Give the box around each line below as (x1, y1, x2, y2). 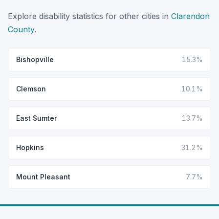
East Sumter (16, 113, 57, 122)
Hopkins (16, 143, 44, 152)
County (8, 24, 34, 34)
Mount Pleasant (16, 172, 70, 181)
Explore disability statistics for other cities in (8, 11, 171, 21)
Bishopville (16, 55, 54, 64)
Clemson (16, 84, 46, 93)
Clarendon (171, 11, 210, 21)
